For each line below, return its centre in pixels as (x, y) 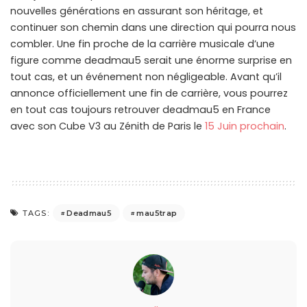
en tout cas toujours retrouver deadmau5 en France (140, 110)
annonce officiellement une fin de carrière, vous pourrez (149, 94)
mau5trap (157, 213)
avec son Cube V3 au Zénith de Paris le (108, 126)
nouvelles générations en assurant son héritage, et (137, 11)
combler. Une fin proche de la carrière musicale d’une (143, 44)
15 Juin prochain (245, 126)
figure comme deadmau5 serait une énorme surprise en (151, 61)
